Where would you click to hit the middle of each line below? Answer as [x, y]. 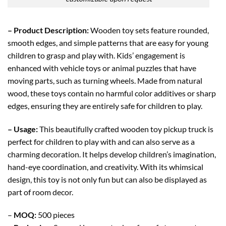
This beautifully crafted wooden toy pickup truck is [126, 129]
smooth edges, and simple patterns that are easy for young [108, 42]
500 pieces [55, 215]
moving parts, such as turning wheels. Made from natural [105, 80]
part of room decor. [40, 192]
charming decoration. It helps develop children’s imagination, [112, 154]
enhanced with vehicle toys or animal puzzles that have [102, 68]
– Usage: [23, 129]
